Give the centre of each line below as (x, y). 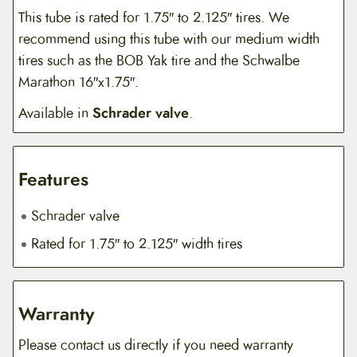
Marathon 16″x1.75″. (79, 82)
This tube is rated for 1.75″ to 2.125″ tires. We (154, 17)
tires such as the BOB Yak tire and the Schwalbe (159, 60)
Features (54, 180)
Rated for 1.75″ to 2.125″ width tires (137, 244)
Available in (56, 114)
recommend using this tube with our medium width (169, 39)
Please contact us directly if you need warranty (156, 345)
